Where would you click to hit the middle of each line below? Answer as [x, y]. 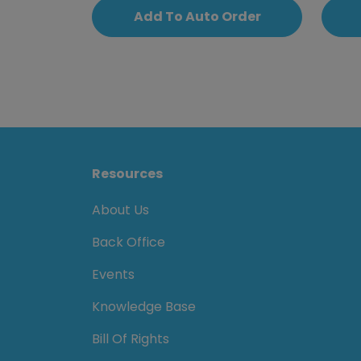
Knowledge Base [144, 307]
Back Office [129, 242]
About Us [120, 210]
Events [113, 274]
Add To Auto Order [197, 17]
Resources [127, 174]
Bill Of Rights [131, 339]
